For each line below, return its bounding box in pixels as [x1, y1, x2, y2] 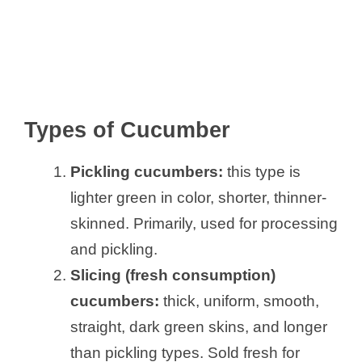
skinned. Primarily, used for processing [70, 215, 338, 233]
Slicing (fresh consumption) [70, 267, 276, 284]
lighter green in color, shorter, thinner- [70, 189, 326, 207]
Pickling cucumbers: [70, 163, 227, 181]
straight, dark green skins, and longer [70, 318, 327, 336]
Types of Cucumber [24, 118, 230, 143]
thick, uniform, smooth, [159, 293, 319, 310]
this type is [227, 163, 301, 181]
